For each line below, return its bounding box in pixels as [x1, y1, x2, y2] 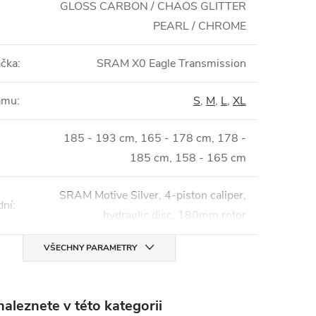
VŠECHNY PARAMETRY [43, 242, 137, 253]
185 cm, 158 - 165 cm [130, 150, 246, 166]
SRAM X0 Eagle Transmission [97, 56, 246, 71]
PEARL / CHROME [153, 18, 246, 34]
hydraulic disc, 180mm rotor [103, 207, 246, 223]
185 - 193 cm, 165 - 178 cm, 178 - [63, 130, 246, 146]
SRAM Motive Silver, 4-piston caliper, [59, 188, 246, 203]
